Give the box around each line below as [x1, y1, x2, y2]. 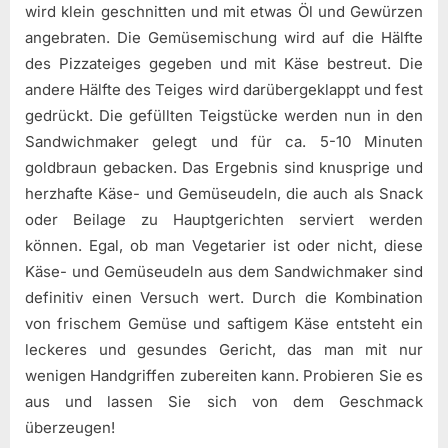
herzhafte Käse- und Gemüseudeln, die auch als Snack [25, 184, 423, 204]
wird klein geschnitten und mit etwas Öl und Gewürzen [25, 2, 423, 22]
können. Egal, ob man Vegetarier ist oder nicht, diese [25, 236, 423, 256]
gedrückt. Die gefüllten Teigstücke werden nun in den [25, 106, 423, 126]
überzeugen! [25, 418, 115, 438]
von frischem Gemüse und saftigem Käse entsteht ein [25, 314, 423, 334]
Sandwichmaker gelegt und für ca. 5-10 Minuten [25, 132, 423, 152]
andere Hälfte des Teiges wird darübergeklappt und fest [25, 80, 423, 100]
